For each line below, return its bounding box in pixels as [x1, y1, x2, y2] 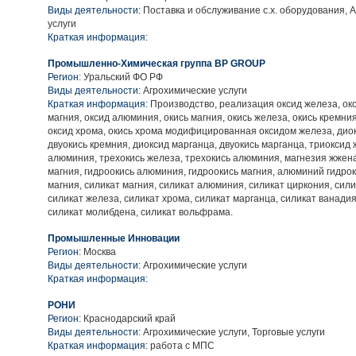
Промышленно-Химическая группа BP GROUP [48, 58, 265, 69]
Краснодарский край [83, 313, 176, 324]
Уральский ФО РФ [83, 72, 163, 83]
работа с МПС [148, 340, 215, 351]
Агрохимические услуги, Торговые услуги [141, 327, 325, 338]
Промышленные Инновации [48, 233, 180, 244]
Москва [83, 246, 116, 257]
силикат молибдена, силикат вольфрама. [48, 207, 233, 218]
